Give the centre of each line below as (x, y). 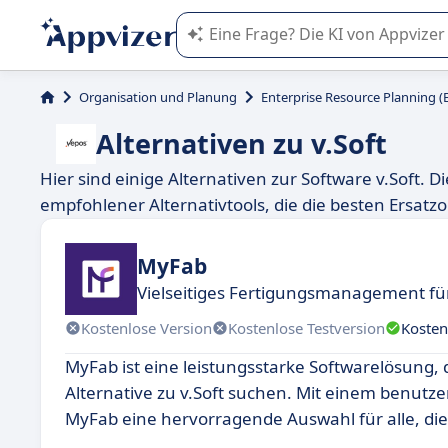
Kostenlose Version (146, 327)
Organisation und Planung (158, 97)
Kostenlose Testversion (306, 327)
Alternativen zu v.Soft (241, 143)
